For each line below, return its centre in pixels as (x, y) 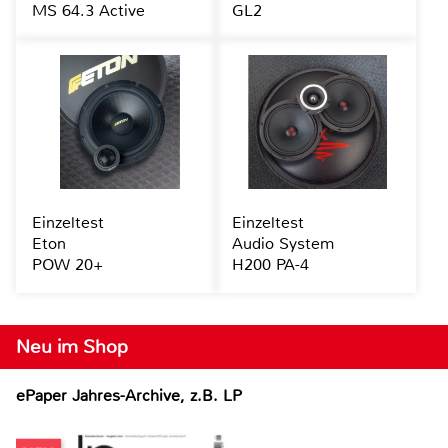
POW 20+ (67, 265)
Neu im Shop (72, 347)
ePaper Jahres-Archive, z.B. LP (129, 396)
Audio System (282, 244)
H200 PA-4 (270, 265)
